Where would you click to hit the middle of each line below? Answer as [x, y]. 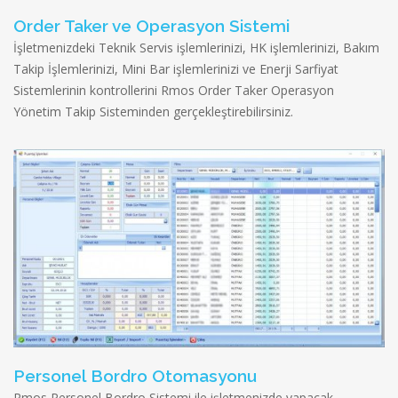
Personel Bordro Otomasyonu [135, 375]
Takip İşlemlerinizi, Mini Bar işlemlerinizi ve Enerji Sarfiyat [176, 69]
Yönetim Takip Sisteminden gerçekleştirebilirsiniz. [153, 112]
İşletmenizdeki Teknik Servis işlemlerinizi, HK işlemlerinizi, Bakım [196, 48]
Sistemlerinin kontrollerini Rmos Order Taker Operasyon [174, 91]
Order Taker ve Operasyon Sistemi [151, 26]
